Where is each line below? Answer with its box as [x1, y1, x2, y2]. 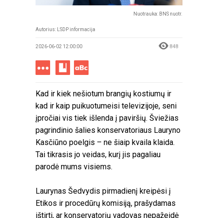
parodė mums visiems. [36, 162, 112, 172]
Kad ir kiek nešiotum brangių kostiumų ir [36, 89, 171, 99]
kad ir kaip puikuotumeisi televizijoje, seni [36, 101, 177, 111]
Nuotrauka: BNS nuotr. [133, 11, 182, 17]
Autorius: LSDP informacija [36, 27, 95, 33]
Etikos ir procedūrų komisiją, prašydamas [36, 199, 176, 208]
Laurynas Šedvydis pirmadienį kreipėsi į [36, 186, 171, 196]
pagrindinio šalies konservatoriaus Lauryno [36, 126, 181, 135]
